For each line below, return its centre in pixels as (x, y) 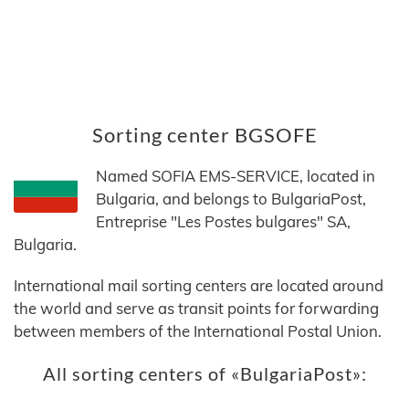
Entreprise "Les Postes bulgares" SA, (223, 222)
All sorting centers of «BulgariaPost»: (204, 374)
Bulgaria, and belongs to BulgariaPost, (231, 199)
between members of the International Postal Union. (198, 331)
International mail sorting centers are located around (199, 286)
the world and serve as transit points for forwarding (196, 309)
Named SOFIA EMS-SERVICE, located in (236, 176)
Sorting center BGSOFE (204, 135)
